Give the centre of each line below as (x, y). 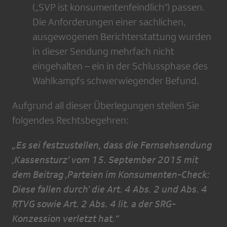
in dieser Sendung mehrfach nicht (103, 51)
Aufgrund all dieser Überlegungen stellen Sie (106, 106)
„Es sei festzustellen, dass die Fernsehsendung (112, 145)
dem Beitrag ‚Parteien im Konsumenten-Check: (111, 175)
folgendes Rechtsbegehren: (70, 120)
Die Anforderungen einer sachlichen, (109, 22)
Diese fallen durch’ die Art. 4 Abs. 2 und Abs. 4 (110, 189)
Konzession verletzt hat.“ (66, 219)
